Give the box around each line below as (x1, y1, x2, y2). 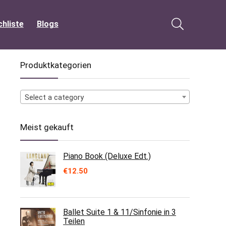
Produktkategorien (20, 60, 91, 70)
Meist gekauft (20, 122, 74, 132)
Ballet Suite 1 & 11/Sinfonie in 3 (63, 207, 176, 217)
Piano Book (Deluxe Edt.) (63, 151, 151, 161)
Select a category (25, 93, 84, 102)
